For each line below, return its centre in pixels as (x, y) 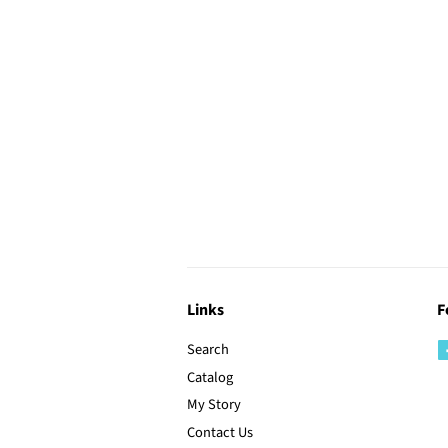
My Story (214, 405)
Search (208, 349)
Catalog (210, 377)
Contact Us (220, 432)
